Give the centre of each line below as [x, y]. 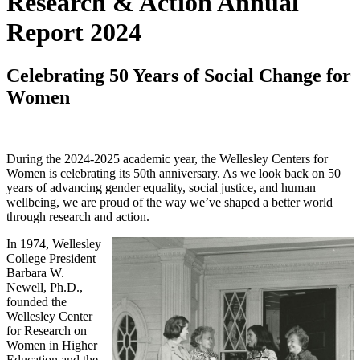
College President [51, 258]
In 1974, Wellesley [54, 243]
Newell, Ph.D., [45, 287]
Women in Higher [52, 345]
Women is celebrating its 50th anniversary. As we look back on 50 [174, 173]
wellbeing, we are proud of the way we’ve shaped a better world [170, 202]
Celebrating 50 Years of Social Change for [179, 75]
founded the [37, 301]
